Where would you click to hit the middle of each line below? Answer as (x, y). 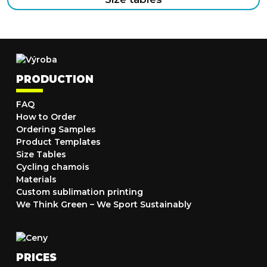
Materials (36, 179)
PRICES (36, 257)
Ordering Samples (56, 129)
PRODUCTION (55, 79)
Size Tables (41, 154)
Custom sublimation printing (80, 192)
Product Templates (58, 142)
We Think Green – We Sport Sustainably (104, 204)
